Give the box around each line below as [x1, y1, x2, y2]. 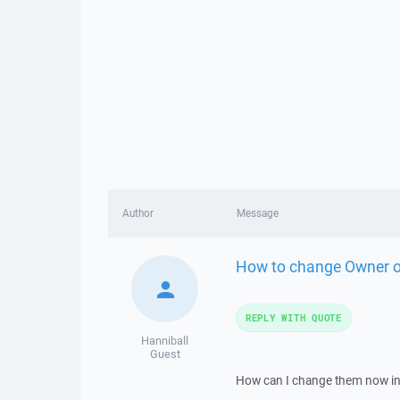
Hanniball [141, 333, 189, 348]
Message [236, 206, 279, 220]
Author [122, 206, 154, 220]
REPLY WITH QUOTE [245, 311, 342, 324]
